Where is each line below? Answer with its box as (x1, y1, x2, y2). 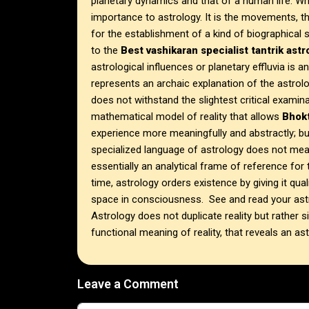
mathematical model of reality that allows (91, 110, 282, 123)
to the (91, 44, 121, 57)
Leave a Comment (77, 277, 179, 292)
